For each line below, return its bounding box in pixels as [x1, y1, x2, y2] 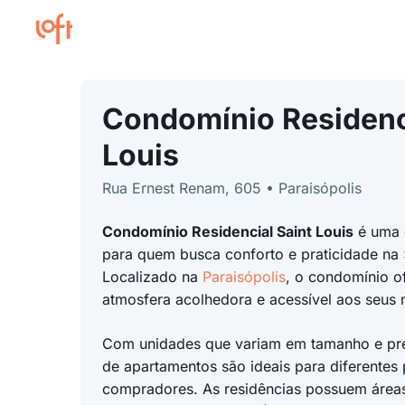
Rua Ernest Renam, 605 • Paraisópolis [101, 179, 362, 197]
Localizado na [101, 268, 202, 286]
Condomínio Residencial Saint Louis [101, 222, 353, 240]
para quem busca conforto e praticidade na [101, 245, 403, 263]
